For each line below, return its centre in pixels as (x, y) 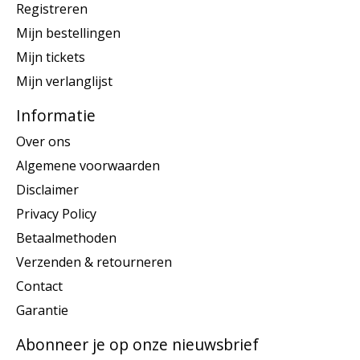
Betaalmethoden (66, 237)
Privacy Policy (56, 213)
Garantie (42, 310)
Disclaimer (47, 189)
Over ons (43, 141)
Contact (39, 286)
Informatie (56, 116)
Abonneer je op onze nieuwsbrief (137, 344)
